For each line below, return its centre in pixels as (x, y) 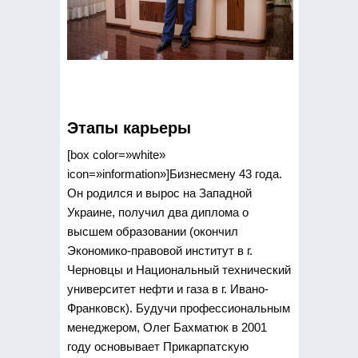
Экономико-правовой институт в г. (159, 250)
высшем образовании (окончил (152, 231)
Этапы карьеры (129, 127)
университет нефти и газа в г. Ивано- (167, 288)
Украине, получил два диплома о (157, 212)
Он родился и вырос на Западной (159, 193)
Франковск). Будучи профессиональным (178, 308)
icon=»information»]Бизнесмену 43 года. (174, 173)
